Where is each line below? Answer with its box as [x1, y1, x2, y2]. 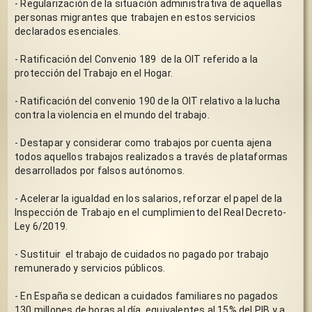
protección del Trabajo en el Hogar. [15, 67, 175, 79]
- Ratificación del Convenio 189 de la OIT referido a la [15, 53, 258, 65]
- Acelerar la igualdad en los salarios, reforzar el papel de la [15, 192, 283, 204]
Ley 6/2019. [15, 220, 70, 232]
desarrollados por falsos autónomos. [15, 164, 185, 176]
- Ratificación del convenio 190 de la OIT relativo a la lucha [15, 95, 281, 107]
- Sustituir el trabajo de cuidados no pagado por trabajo [15, 248, 270, 260]
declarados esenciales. [15, 25, 121, 37]
